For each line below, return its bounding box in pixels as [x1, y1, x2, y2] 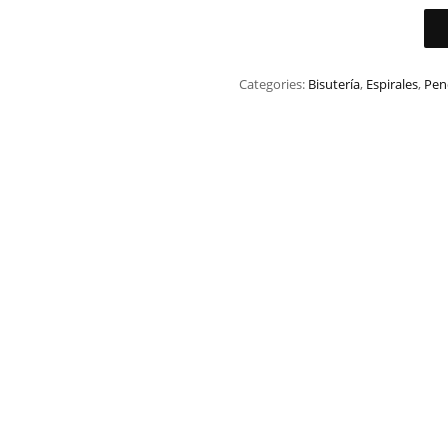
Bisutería [308, 75, 360, 94]
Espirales [366, 75, 418, 94]
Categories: [239, 75, 308, 94]
